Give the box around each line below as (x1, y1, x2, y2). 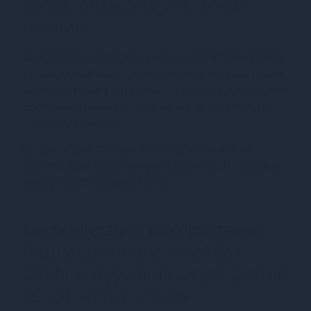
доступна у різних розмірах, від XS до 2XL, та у (22, 99, 269, 115)
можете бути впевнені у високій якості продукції (22, 157, 284, 173)
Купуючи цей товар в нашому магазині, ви (22, 140, 253, 156)
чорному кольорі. (22, 115, 119, 131)
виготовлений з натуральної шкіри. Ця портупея (22, 82, 287, 98)
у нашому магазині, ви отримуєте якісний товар (22, 65, 283, 81)
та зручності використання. (22, 174, 172, 190)
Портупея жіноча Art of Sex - (22, 239, 251, 262)
